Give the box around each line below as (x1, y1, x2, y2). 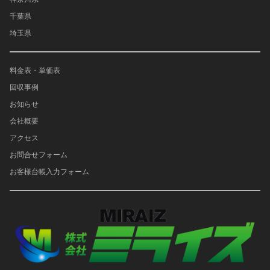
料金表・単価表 (10, 66, 60, 75)
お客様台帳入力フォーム (10, 167, 89, 177)
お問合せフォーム (10, 150, 67, 160)
